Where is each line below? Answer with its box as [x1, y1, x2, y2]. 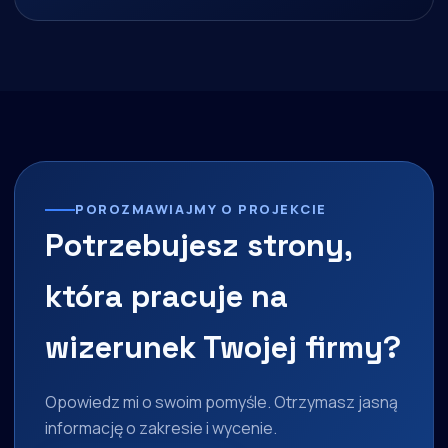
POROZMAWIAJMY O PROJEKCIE [75, 200, 327, 219]
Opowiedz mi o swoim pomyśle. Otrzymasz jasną [45, 391, 398, 414]
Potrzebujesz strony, [45, 225, 352, 266]
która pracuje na [45, 276, 288, 317]
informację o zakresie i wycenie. [45, 417, 277, 440]
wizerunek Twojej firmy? [45, 327, 401, 368]
